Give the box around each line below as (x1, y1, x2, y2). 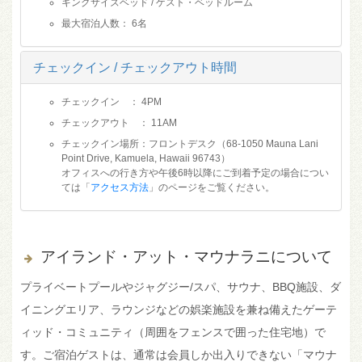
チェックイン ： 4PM (61, 95, 162, 107)
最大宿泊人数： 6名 (61, 17, 147, 29)
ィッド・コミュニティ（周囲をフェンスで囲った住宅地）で (20, 325, 326, 339)
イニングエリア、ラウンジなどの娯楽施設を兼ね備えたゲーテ (20, 302, 337, 316)
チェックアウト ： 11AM (61, 116, 177, 128)
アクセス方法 (90, 181, 149, 193)
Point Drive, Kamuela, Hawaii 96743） (61, 152, 230, 164)
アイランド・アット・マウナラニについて (40, 247, 332, 265)
